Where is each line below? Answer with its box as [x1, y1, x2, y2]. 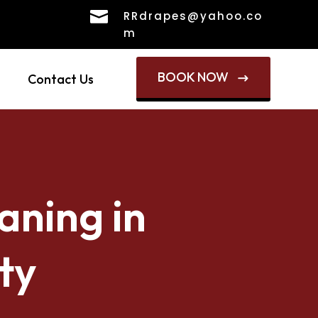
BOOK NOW [157, 69, 231, 85]
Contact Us [27, 71, 94, 87]
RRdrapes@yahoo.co [124, 9, 263, 23]
